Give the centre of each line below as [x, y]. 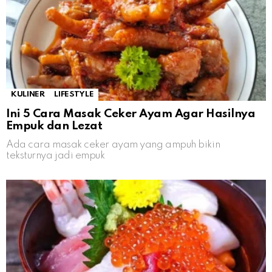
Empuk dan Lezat [54, 126]
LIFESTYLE [74, 95]
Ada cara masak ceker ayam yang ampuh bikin [113, 145]
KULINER [28, 95]
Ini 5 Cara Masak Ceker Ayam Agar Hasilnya [131, 114]
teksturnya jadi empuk [56, 156]
